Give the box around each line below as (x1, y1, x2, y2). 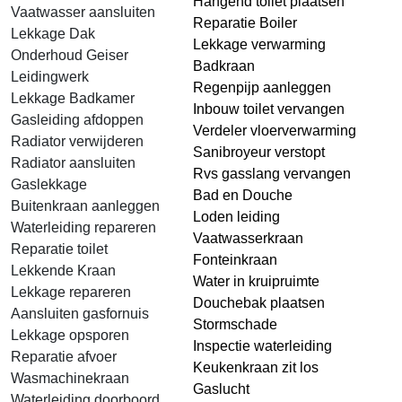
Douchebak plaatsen (193, 295, 325, 310)
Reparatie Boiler (193, 15, 297, 31)
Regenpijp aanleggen (193, 80, 331, 95)
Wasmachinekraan (11, 371, 129, 386)
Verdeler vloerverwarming (193, 123, 356, 138)
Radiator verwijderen (11, 134, 144, 149)
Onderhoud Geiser (11, 48, 128, 63)
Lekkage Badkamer (11, 91, 135, 106)
